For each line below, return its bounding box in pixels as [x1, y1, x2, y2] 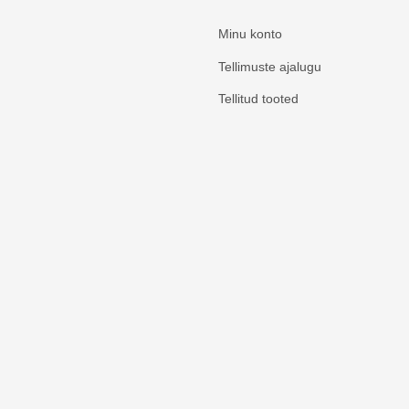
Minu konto [218, 26, 282, 42]
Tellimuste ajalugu [218, 58, 321, 74]
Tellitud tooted [218, 91, 299, 107]
